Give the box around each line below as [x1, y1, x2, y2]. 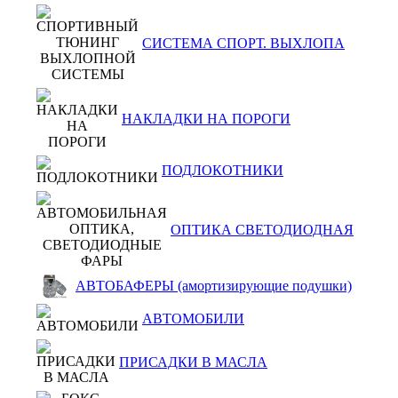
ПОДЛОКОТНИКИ [162, 163, 283, 178]
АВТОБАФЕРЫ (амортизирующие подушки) [76, 278, 352, 293]
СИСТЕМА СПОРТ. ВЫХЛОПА [142, 36, 345, 51]
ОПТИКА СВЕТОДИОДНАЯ [171, 222, 354, 237]
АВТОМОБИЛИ [142, 311, 244, 326]
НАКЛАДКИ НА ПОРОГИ [122, 111, 291, 126]
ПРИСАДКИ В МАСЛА [119, 354, 267, 370]
